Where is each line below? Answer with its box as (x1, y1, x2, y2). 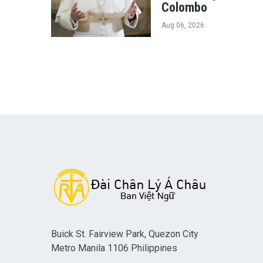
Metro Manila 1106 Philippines (51, 242, 177, 254)
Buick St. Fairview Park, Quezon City (51, 228, 198, 240)
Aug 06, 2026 (161, 21, 204, 30)
